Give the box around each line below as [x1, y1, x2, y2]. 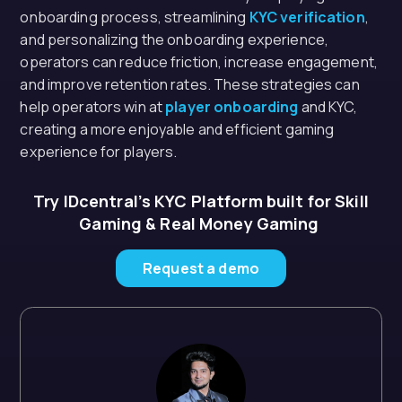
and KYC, [298, 97, 358, 117]
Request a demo [143, 258, 259, 278]
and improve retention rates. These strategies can [20, 74, 360, 94]
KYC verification [246, 7, 365, 27]
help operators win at [20, 97, 163, 117]
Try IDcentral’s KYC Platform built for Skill [33, 190, 369, 212]
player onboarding [162, 97, 299, 117]
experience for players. [20, 142, 178, 162]
